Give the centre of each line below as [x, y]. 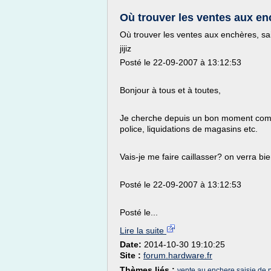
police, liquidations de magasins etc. [189, 129]
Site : [132, 255]
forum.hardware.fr [178, 255]
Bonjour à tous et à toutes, [170, 90]
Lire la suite [143, 230]
